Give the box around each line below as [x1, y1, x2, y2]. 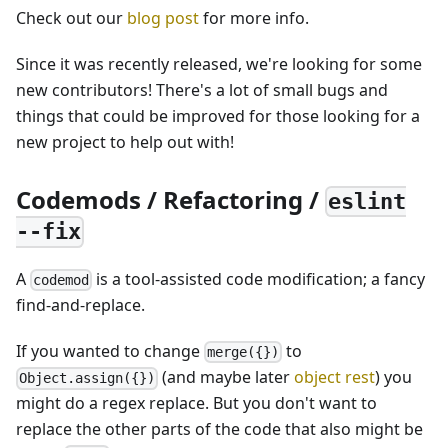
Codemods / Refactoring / [16, 182, 325, 216]
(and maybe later [158, 366, 295, 389]
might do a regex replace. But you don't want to [16, 392, 377, 415]
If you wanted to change [16, 339, 204, 362]
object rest [294, 366, 376, 389]
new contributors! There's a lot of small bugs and [16, 78, 388, 101]
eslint [328, 189, 407, 215]
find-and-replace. [16, 293, 145, 316]
